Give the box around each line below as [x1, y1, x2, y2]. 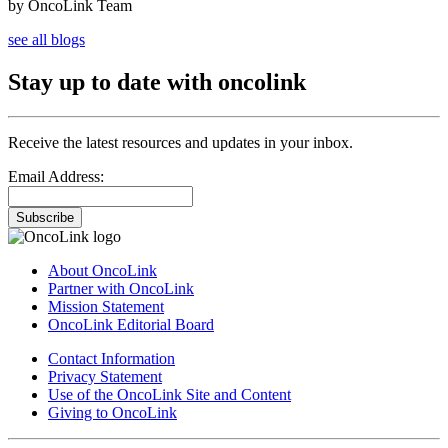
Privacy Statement [48, 367, 162, 385]
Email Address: [8, 167, 104, 185]
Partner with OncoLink [48, 279, 194, 297]
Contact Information [48, 349, 175, 367]
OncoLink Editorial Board [48, 315, 214, 333]
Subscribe [16, 209, 74, 225]
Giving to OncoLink [48, 403, 177, 421]
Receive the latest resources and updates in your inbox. [8, 133, 353, 151]
